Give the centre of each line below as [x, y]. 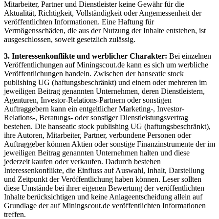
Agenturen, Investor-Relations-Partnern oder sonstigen [88, 100]
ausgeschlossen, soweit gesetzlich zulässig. [70, 40]
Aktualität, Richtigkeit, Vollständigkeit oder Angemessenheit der [103, 13]
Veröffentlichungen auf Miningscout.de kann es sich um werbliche [106, 65]
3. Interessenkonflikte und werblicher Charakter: [86, 56]
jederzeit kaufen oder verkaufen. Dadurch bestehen [82, 162]
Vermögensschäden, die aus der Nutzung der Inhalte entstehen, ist [105, 31]
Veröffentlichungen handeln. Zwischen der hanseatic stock [94, 74]
